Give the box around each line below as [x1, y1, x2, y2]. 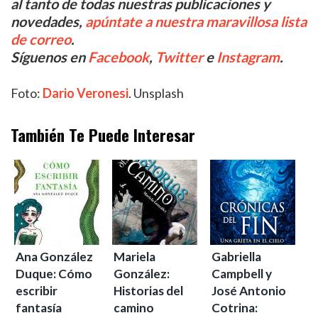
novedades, [11, 13, 85, 30]
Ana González [16, 249, 93, 264]
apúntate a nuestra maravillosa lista [85, 13, 307, 30]
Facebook [88, 48, 149, 65]
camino [114, 300, 154, 315]
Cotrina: [212, 300, 258, 315]
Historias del [114, 283, 183, 298]
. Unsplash [128, 85, 184, 101]
